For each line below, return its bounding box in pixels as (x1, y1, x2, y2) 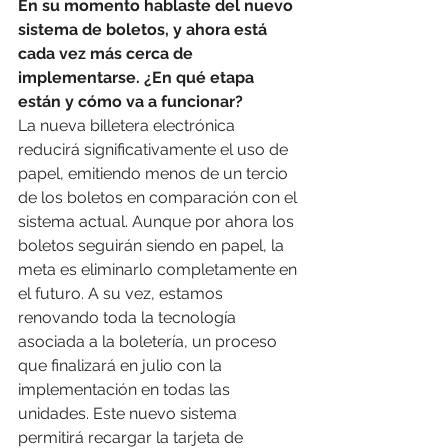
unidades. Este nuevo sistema (18, 404, 241, 424)
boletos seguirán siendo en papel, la (18, 236, 288, 256)
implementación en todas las (18, 380, 234, 400)
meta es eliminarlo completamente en (18, 260, 301, 280)
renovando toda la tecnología (18, 308, 240, 328)
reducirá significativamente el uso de (18, 140, 292, 160)
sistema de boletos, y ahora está (18, 20, 271, 40)
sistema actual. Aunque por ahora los (18, 212, 298, 232)
